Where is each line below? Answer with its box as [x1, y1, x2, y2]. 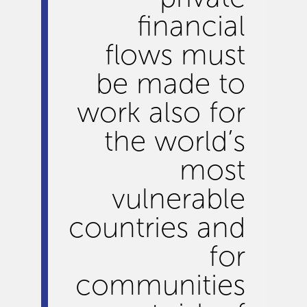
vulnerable [112, 183, 245, 214]
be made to [96, 68, 245, 99]
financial [137, 10, 245, 42]
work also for [77, 97, 245, 128]
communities [75, 269, 245, 301]
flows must [105, 39, 245, 71]
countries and [69, 212, 245, 243]
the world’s [104, 125, 245, 157]
